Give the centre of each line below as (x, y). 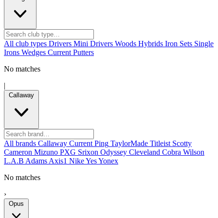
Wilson (194, 152)
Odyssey (114, 152)
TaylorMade (129, 143)
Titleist (160, 143)
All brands (20, 143)
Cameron (18, 152)
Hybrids (151, 43)
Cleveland (145, 152)
